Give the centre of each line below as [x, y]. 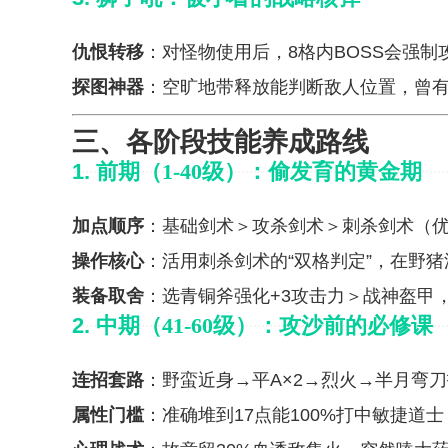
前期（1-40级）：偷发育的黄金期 [259, 171]
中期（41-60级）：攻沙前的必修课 [264, 325]
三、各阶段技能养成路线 [220, 142]
